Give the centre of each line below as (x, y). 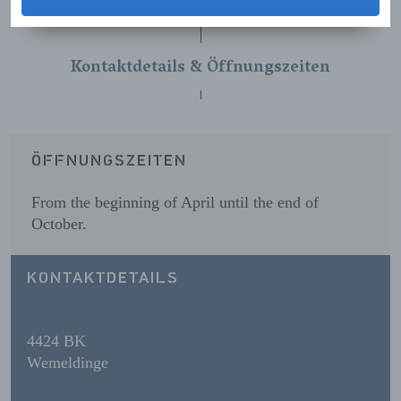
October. (59, 224)
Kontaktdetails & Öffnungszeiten (200, 68)
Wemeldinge (68, 362)
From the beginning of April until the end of (175, 203)
